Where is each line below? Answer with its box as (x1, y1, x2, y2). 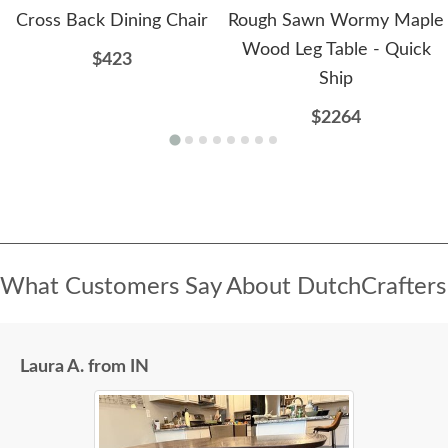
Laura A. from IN (20, 358, 149, 377)
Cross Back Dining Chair (16, 12, 208, 31)
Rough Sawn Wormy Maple (228, 12, 444, 31)
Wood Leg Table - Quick (241, 41, 431, 60)
